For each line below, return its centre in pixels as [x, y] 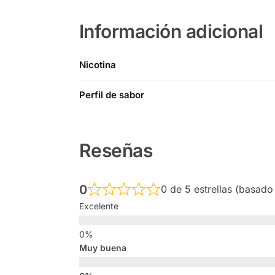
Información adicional [171, 32]
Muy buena [103, 248]
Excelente [99, 206]
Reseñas [116, 151]
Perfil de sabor [112, 95]
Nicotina [98, 65]
